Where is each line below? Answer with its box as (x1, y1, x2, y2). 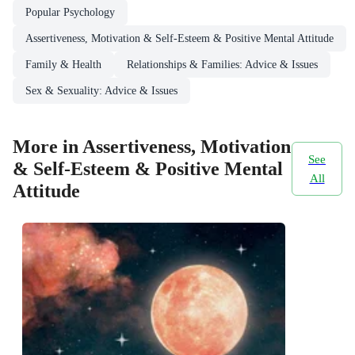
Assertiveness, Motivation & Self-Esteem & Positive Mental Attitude (25, 32, 334, 45)
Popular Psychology (25, 6, 115, 19)
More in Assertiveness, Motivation (13, 136, 291, 157)
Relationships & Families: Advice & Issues (127, 59, 318, 71)
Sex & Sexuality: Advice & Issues (25, 85, 177, 97)
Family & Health (25, 59, 101, 71)
